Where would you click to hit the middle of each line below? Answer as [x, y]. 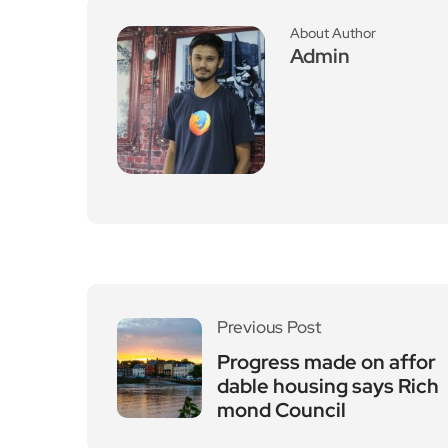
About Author [333, 33]
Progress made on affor [326, 362]
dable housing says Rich [328, 386]
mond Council [281, 410]
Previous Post [269, 327]
